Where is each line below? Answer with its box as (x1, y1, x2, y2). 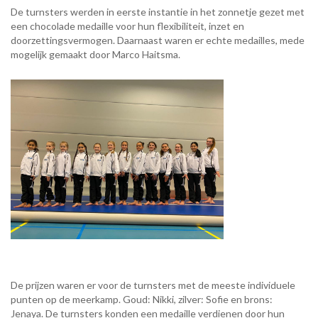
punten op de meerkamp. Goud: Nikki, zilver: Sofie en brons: (11, 292, 273, 305)
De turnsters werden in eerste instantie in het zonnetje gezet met (11, 5, 305, 18)
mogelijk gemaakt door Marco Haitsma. (11, 48, 185, 60)
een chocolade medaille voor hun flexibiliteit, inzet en (11, 19, 244, 32)
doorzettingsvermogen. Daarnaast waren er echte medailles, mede (11, 33, 305, 46)
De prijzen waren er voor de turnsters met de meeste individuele (11, 278, 295, 291)
